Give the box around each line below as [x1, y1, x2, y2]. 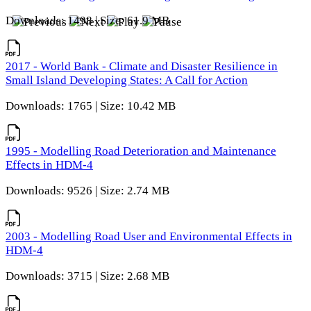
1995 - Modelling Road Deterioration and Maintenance [6, 144, 276, 158]
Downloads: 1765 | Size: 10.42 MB [6, 99, 176, 112]
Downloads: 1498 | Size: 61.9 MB [6, 14, 169, 28]
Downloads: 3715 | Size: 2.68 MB [6, 269, 169, 283]
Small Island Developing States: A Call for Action [6, 73, 248, 87]
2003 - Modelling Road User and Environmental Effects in [6, 230, 292, 244]
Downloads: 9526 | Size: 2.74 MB [6, 184, 169, 198]
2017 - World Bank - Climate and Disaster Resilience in [6, 59, 278, 73]
